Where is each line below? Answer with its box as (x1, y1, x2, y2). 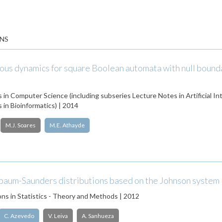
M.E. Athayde (50, 121, 85, 129)
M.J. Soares (5, 121, 36, 129)
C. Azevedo (4, 212, 34, 220)
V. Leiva (48, 212, 68, 220)
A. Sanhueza (82, 212, 114, 220)
